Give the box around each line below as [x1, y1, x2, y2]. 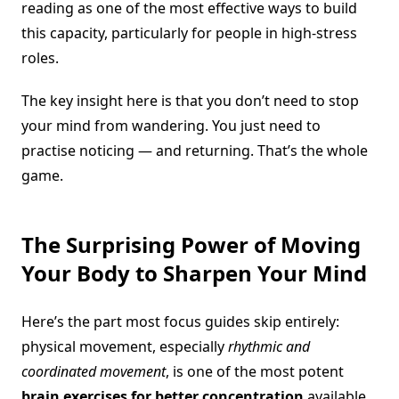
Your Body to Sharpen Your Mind [21, 258, 367, 289]
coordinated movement [21, 362, 166, 382]
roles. [21, 48, 59, 69]
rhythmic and [228, 337, 310, 357]
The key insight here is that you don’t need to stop [21, 91, 359, 111]
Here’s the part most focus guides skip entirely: [21, 312, 339, 332]
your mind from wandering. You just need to [21, 116, 321, 136]
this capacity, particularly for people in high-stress [21, 23, 357, 44]
